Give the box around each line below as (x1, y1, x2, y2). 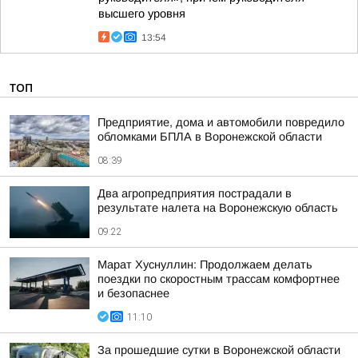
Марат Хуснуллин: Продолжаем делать (97, 258, 312, 271)
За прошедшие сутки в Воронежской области (97, 344, 340, 356)
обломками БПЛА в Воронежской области (97, 130, 322, 143)
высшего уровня (98, 7, 185, 20)
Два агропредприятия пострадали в (97, 187, 292, 200)
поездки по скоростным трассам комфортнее (97, 272, 340, 285)
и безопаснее (97, 287, 169, 300)
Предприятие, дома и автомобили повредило (97, 116, 344, 129)
